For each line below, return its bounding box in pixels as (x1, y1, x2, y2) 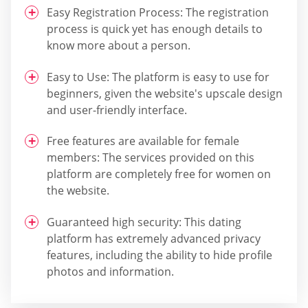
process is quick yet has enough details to (47, 21, 263, 37)
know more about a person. (47, 38, 190, 54)
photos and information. (47, 263, 174, 279)
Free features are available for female (47, 133, 239, 149)
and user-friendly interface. (47, 102, 187, 118)
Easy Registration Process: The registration (47, 5, 269, 21)
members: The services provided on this (47, 150, 254, 166)
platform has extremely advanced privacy (47, 230, 261, 246)
